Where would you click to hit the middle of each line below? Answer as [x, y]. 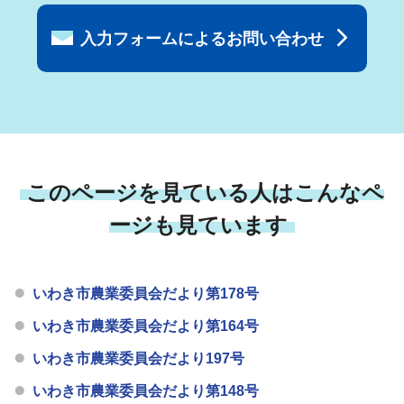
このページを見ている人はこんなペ [206, 193]
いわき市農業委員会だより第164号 [146, 326]
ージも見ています [199, 225]
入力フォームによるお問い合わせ [202, 38]
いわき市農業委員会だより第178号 [146, 294]
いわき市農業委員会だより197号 [139, 359]
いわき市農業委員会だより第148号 [146, 391]
